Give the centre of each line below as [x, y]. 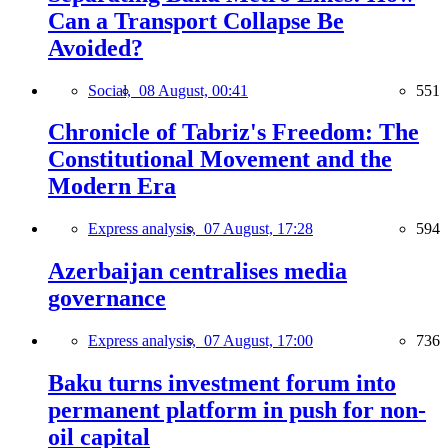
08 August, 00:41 [193, 90]
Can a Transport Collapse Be [196, 20]
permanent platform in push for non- [237, 410]
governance [107, 298]
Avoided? [95, 47]
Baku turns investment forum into [222, 383]
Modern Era [112, 186]
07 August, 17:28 [258, 229]
